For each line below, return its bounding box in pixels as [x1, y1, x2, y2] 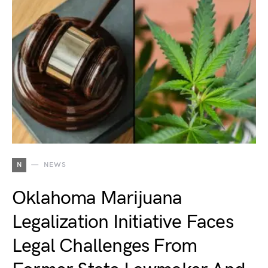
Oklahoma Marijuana [12, 187, 182, 210]
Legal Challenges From [12, 234, 197, 258]
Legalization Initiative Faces [12, 211, 233, 234]
